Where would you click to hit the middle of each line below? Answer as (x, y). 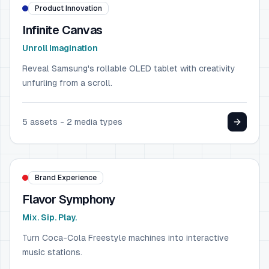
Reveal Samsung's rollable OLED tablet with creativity (129, 68)
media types (97, 122)
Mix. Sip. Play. (50, 217)
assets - (47, 122)
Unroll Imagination (60, 48)
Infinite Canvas (62, 30)
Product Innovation (68, 8)
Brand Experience (66, 178)
